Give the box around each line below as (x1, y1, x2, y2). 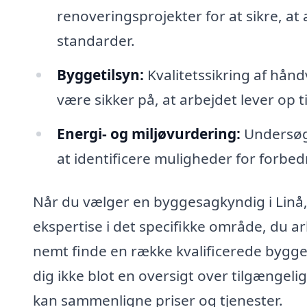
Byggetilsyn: (56, 64, 144, 84)
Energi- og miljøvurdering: (56, 123, 241, 143)
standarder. (56, 30, 135, 50)
